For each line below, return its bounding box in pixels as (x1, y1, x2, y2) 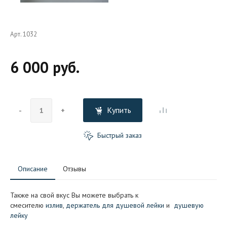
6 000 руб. (10, 57, 80, 77)
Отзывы (63, 164, 86, 173)
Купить (106, 105, 131, 115)
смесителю (10, 200, 46, 210)
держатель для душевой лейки (66, 200, 164, 210)
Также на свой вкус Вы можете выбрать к (10, 190, 138, 200)
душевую (172, 200, 204, 210)
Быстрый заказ (95, 131, 142, 140)
